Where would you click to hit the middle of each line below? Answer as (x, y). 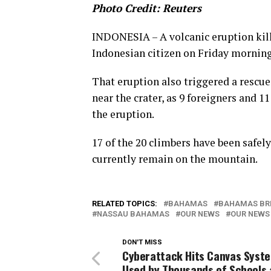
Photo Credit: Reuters (147, 8)
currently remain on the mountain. (175, 159)
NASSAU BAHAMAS (133, 214)
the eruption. (123, 114)
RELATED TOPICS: (125, 204)
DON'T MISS (142, 243)
